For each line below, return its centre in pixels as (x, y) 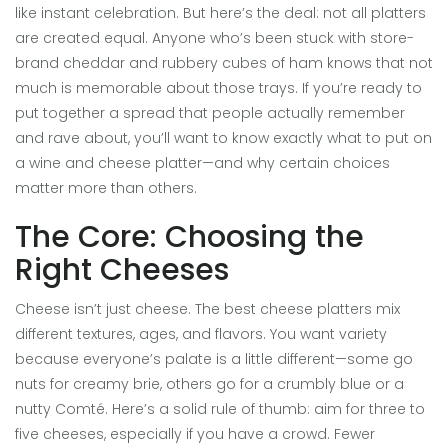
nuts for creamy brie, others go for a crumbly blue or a (209, 384)
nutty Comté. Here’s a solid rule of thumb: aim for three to (220, 409)
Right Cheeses (122, 270)
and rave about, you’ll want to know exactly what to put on (223, 138)
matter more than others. (106, 188)
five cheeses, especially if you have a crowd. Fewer (195, 434)
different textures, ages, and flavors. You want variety (201, 334)
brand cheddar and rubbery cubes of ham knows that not (224, 63)
